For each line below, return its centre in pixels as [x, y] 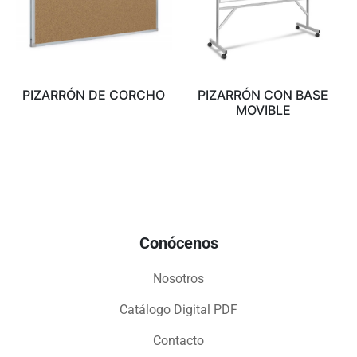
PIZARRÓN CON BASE [263, 95]
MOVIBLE [263, 110]
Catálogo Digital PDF [178, 309]
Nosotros [178, 278]
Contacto [178, 340]
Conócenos [178, 243]
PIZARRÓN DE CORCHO [94, 95]
